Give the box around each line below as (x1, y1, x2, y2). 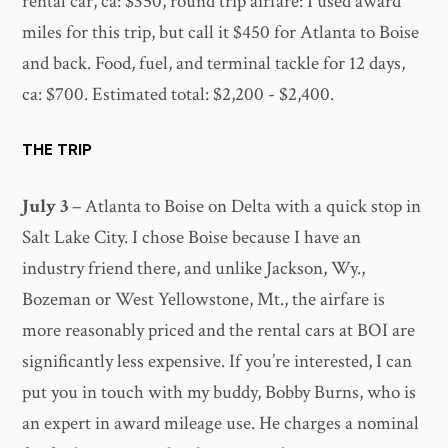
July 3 (22, 193, 69, 219)
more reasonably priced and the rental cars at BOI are (22, 317, 416, 343)
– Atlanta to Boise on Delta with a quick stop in (68, 193, 422, 219)
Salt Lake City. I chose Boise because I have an (22, 224, 362, 250)
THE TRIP (22, 140, 93, 160)
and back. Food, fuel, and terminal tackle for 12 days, (22, 50, 406, 76)
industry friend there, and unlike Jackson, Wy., (22, 255, 366, 281)
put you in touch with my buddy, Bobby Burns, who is (22, 379, 417, 405)
